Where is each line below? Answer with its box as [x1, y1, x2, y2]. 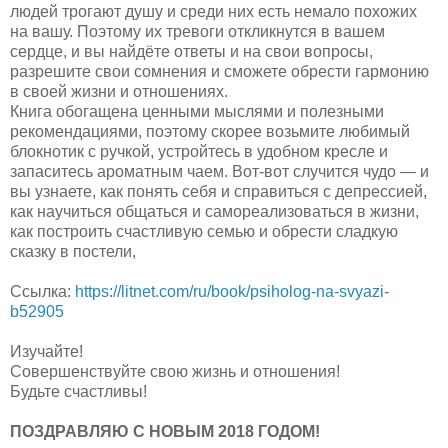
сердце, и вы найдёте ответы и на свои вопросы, [10, 42, 373, 60]
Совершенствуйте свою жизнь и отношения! [10, 362, 340, 380]
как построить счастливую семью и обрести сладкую [10, 222, 398, 240]
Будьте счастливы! [10, 382, 147, 400]
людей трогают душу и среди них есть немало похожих [10, 2, 417, 20]
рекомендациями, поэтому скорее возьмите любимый [10, 122, 410, 140]
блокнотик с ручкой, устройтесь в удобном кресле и [10, 142, 388, 160]
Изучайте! [10, 342, 83, 360]
